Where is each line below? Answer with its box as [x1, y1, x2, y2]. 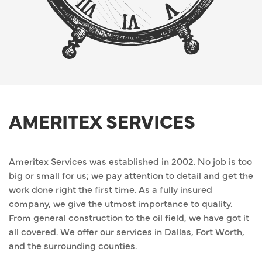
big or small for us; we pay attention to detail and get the [9, 168, 253, 182]
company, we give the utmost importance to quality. [9, 196, 232, 210]
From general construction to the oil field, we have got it [9, 211, 249, 224]
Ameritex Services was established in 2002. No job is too [9, 154, 252, 168]
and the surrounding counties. [9, 239, 137, 252]
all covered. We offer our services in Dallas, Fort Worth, [9, 225, 244, 238]
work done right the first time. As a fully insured [9, 182, 212, 196]
